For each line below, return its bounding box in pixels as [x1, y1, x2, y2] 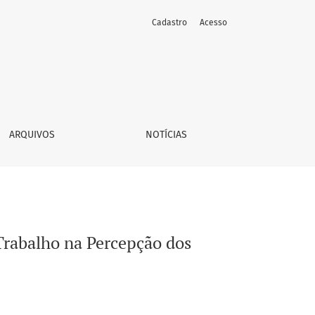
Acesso [200, 18, 227, 27]
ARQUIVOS [8, 129, 55, 141]
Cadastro [152, 18, 187, 27]
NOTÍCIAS [145, 129, 187, 141]
